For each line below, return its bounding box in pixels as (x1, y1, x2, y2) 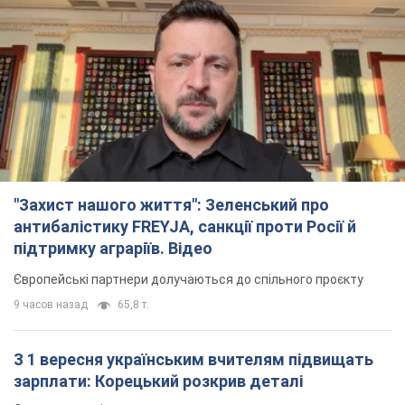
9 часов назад (14, 298, 88, 312)
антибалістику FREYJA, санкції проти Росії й (14, 217, 356, 237)
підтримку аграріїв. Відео (14, 239, 212, 259)
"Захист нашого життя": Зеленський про (14, 195, 329, 215)
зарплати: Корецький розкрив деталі (14, 372, 303, 391)
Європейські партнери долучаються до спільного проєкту (14, 272, 363, 287)
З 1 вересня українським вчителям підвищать (14, 350, 373, 370)
